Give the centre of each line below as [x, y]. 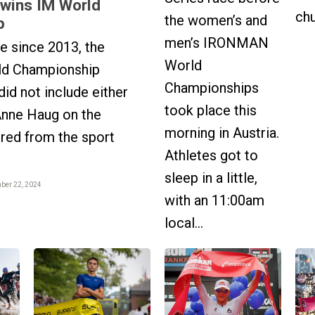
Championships [212, 88]
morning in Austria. [222, 133]
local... [184, 223]
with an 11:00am [214, 200]
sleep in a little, [211, 178]
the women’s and [216, 20]
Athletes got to [211, 155]
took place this [211, 110]
